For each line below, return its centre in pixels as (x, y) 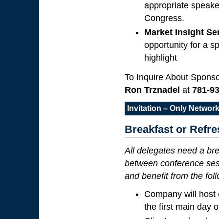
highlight (161, 58)
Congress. (164, 18)
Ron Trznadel (152, 90)
